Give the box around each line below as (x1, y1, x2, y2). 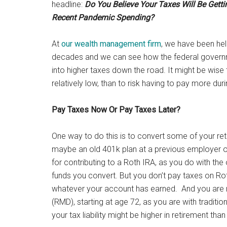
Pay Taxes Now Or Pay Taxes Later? (52, 105, 180, 115)
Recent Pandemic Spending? (52, 13, 154, 22)
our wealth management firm (61, 39, 161, 49)
